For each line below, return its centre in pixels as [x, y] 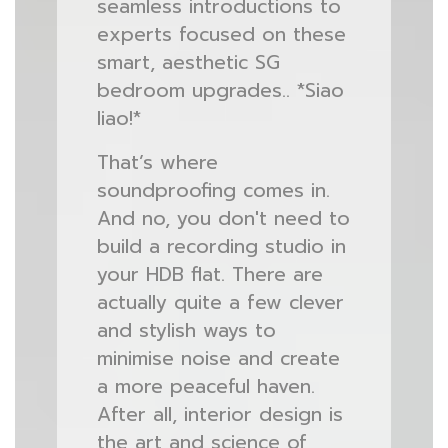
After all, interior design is [219, 414]
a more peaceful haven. [205, 386]
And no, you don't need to [223, 218]
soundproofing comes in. [213, 190]
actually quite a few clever [220, 302]
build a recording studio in [221, 246]
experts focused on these [221, 34]
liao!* [118, 118]
